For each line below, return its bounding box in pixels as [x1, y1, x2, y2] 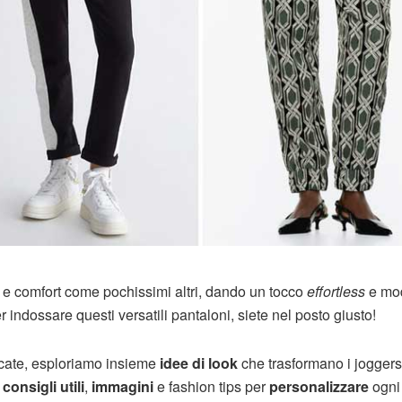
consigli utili [3, 376, 84, 398]
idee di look [156, 353, 238, 374]
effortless [307, 281, 365, 302]
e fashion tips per [153, 376, 269, 398]
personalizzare [269, 376, 369, 398]
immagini [92, 376, 153, 398]
